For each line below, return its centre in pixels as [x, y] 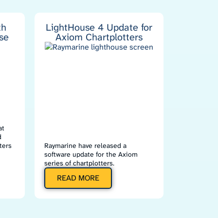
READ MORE [78, 178]
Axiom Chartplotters [99, 37]
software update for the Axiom [91, 154]
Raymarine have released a [85, 145]
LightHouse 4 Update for [99, 27]
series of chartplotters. [79, 163]
